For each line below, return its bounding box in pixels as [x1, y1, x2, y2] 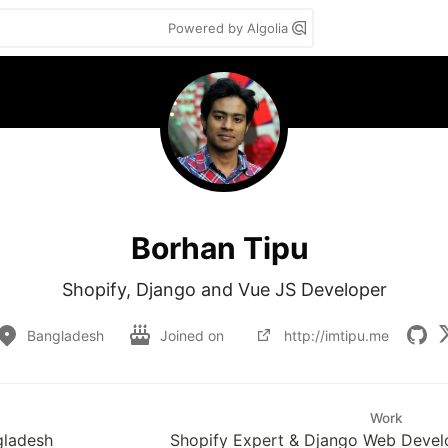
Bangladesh [27, 326, 104, 344]
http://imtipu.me [284, 326, 389, 344]
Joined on [160, 326, 228, 344]
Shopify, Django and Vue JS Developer [61, 279, 387, 300]
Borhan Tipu [131, 229, 309, 266]
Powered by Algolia [168, 20, 292, 36]
